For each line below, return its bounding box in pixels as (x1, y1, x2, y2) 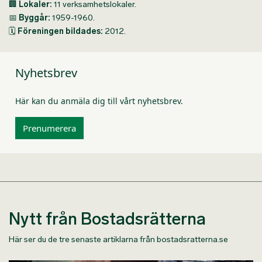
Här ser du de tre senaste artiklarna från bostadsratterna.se (9, 235, 228, 244)
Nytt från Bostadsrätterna (9, 209, 206, 229)
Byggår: (19, 13, 50, 23)
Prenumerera (23, 122, 76, 134)
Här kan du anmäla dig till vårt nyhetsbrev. (15, 95, 183, 106)
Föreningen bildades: (18, 26, 103, 36)
